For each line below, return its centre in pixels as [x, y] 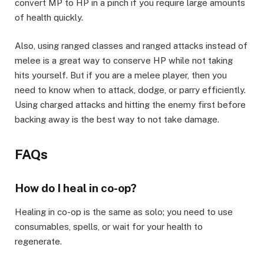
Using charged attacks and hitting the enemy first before [130, 105]
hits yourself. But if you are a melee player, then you [121, 75]
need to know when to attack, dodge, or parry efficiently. [130, 90]
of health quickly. [49, 18]
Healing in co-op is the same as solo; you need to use [124, 212]
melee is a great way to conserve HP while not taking [124, 61]
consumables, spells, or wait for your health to [109, 227]
